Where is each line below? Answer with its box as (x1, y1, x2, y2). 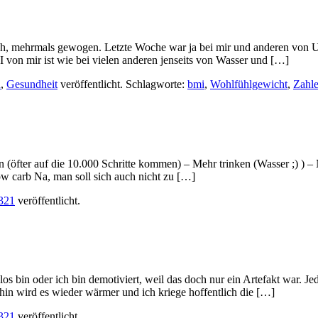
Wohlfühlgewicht (210, 78, 287, 91)
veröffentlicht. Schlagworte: (57, 78, 187, 91)
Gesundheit (6, 78, 57, 91)
